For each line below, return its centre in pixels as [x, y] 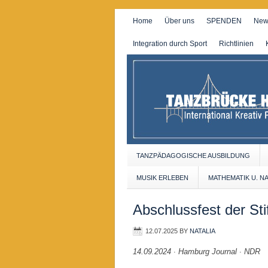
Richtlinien [236, 44]
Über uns [179, 21]
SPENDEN [224, 21]
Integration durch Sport [170, 44]
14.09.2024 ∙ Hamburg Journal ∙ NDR [197, 252]
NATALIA [202, 231]
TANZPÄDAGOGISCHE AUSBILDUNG [193, 156]
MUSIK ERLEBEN [162, 178]
